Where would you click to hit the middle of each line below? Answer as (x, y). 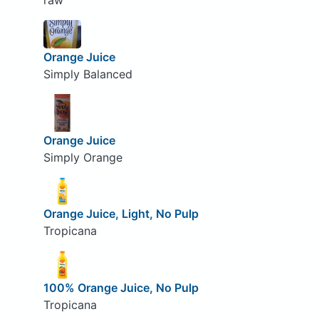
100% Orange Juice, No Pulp (121, 287)
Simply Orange (83, 157)
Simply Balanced (88, 74)
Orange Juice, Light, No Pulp (121, 214)
